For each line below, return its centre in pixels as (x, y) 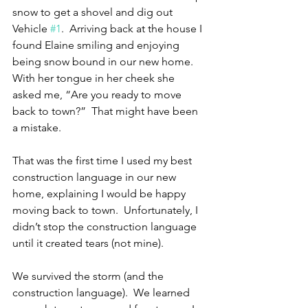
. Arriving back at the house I (133, 29)
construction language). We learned (102, 293)
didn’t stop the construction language (106, 227)
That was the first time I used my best (103, 161)
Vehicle (31, 29)
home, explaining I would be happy (100, 194)
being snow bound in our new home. (106, 62)
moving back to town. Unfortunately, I (107, 210)
